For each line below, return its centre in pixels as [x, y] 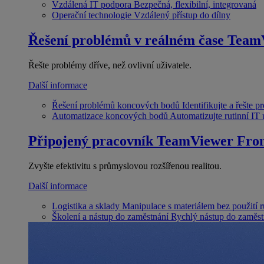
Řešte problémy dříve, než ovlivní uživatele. [110, 65]
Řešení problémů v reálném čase [126, 40]
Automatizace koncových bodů [110, 115]
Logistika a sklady [86, 206]
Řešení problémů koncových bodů [116, 105]
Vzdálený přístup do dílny [182, 15]
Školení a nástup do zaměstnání [110, 216]
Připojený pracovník [91, 141]
